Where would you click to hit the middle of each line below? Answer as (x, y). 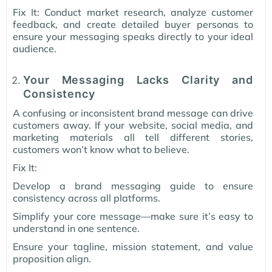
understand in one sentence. (76, 229)
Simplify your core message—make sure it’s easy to (133, 216)
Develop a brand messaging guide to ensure (133, 186)
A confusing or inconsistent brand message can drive (133, 113)
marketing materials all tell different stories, (133, 138)
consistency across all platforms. (87, 198)
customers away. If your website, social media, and (133, 125)
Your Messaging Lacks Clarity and (138, 80)
